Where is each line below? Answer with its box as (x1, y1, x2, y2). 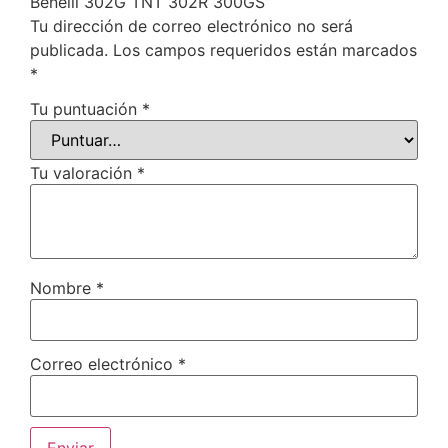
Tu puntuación (30, 99, 142, 120)
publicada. (30, 39, 108, 60)
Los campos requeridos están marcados (113, 39, 417, 60)
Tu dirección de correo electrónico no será (30, 15, 353, 36)
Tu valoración (30, 163, 137, 184)
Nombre (30, 278, 96, 299)
